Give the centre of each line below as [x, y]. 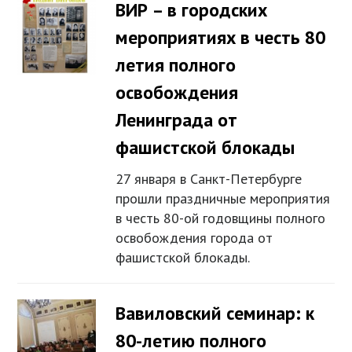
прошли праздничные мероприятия [223, 199]
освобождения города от [194, 238]
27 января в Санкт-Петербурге [209, 179]
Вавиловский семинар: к [215, 313]
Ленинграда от [177, 120]
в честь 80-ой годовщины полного [221, 218]
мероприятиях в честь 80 [221, 38]
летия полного [176, 65]
